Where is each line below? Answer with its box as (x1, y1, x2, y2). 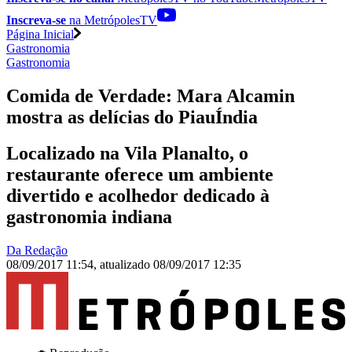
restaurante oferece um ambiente (6, 164, 273, 185)
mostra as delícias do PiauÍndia (6, 106, 258, 127)
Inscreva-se (6, 13, 66, 27)
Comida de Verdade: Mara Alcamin (6, 85, 295, 106)
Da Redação (6, 244, 68, 258)
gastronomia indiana (6, 207, 172, 228)
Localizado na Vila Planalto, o (6, 143, 248, 164)
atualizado (100, 258, 153, 272)
